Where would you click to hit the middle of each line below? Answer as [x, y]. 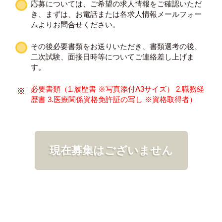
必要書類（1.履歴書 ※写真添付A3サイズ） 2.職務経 [118, 89]
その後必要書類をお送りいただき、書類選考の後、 [116, 46]
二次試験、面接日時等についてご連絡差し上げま [113, 56]
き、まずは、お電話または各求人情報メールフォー [116, 14]
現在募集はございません [111, 150]
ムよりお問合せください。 [76, 24]
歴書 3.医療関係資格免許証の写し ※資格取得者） [114, 99]
